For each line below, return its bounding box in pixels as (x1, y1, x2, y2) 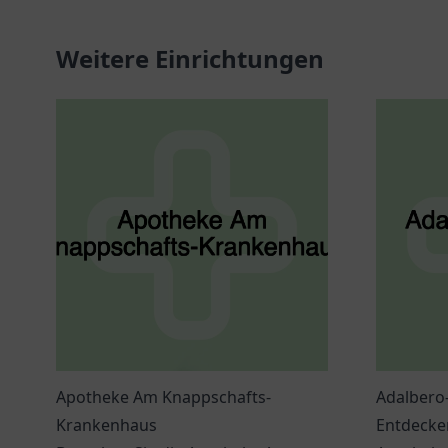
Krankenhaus (56, 414, 157, 436)
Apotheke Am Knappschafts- (56, 386, 271, 408)
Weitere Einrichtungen (56, 42, 324, 75)
